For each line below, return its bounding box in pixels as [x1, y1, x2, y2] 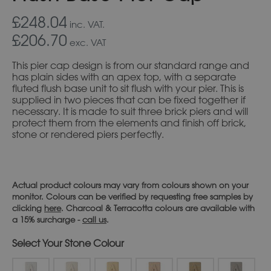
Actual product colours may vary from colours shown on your [12, 180, 249, 190]
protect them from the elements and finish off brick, [12, 116, 246, 129]
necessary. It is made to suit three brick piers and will [12, 105, 248, 117]
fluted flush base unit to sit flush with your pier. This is [12, 82, 244, 94]
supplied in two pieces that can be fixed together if [12, 93, 246, 106]
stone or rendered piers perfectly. [12, 128, 164, 140]
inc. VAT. [67, 18, 105, 30]
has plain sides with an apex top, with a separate [12, 70, 236, 83]
